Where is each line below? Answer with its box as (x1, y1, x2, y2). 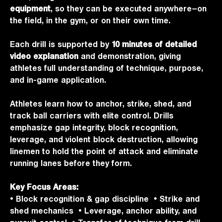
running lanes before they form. (10, 158, 132, 168)
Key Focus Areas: (10, 182, 78, 192)
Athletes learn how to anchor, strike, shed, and (10, 99, 191, 109)
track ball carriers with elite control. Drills (10, 111, 173, 120)
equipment (10, 3, 51, 13)
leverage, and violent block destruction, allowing (10, 134, 198, 144)
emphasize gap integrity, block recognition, (10, 122, 178, 132)
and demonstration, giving (78, 51, 181, 61)
